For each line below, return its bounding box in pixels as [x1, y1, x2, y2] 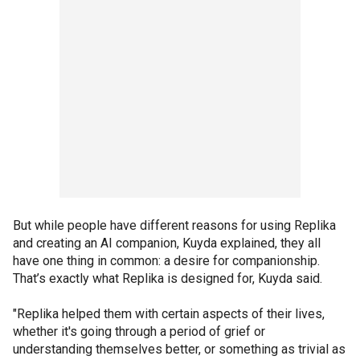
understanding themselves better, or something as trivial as [13, 341, 346, 357]
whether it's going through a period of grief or [13, 323, 265, 339]
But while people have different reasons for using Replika [13, 217, 336, 233]
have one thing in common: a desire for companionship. [13, 252, 320, 268]
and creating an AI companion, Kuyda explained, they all [13, 235, 321, 251]
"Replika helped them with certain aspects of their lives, [13, 305, 325, 321]
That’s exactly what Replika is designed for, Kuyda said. [13, 270, 322, 286]
